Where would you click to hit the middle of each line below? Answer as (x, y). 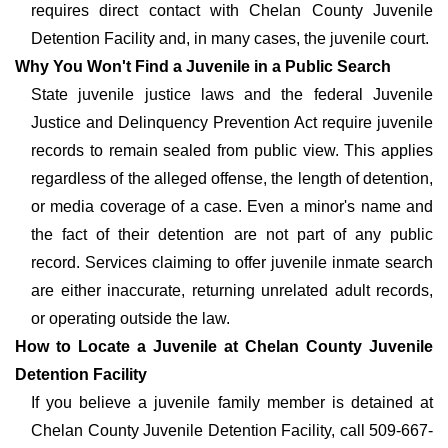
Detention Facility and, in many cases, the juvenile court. (230, 38)
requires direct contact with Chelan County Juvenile (232, 10)
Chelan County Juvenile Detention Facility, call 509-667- (232, 430)
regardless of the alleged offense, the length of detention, (232, 178)
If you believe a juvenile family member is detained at (232, 402)
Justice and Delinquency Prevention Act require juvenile (232, 122)
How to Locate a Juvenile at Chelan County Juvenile (224, 346)
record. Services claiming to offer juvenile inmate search (232, 262)
